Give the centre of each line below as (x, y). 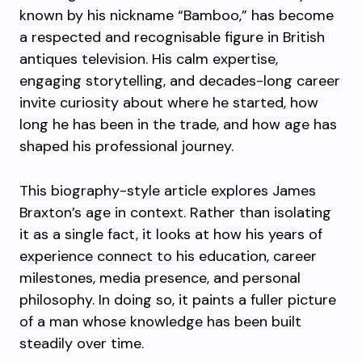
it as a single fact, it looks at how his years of (171, 234)
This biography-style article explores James (168, 191)
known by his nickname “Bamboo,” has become (177, 15)
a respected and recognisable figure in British (172, 37)
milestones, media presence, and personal (160, 278)
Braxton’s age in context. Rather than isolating (175, 213)
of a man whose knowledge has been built (160, 322)
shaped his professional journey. (126, 146)
